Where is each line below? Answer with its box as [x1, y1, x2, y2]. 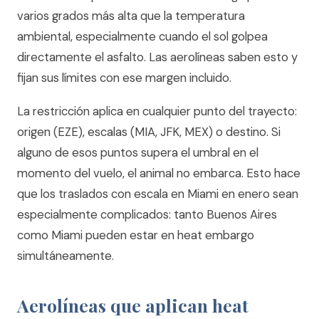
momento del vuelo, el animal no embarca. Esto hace [17, 165, 300, 181]
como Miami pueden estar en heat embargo [17, 227, 254, 243]
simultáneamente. [17, 248, 114, 263]
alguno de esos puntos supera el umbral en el [17, 145, 258, 160]
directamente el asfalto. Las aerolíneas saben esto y [17, 49, 298, 65]
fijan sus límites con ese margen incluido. [17, 70, 231, 85]
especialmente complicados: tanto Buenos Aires [17, 206, 277, 222]
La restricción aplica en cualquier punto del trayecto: [17, 103, 297, 119]
